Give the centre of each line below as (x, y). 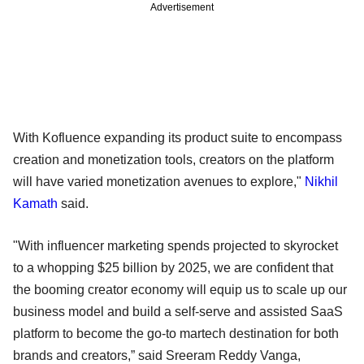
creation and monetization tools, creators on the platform (173, 159)
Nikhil (321, 181)
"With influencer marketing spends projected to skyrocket (175, 245)
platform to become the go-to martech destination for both (176, 333)
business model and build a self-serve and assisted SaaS (178, 311)
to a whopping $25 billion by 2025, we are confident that (173, 267)
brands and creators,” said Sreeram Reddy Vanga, (157, 355)
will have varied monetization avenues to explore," (159, 181)
